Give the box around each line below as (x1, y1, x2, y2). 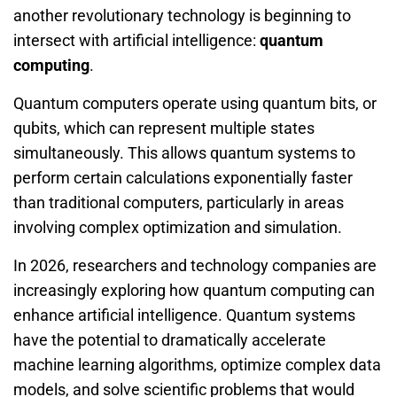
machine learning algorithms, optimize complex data (13, 354, 381, 374)
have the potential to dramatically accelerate (13, 330, 326, 349)
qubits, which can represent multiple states (13, 118, 315, 137)
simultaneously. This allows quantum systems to (13, 143, 355, 162)
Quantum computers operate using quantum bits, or (13, 93, 377, 113)
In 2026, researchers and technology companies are (13, 255, 377, 275)
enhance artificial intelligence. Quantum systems (13, 305, 355, 324)
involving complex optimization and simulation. (13, 217, 342, 237)
